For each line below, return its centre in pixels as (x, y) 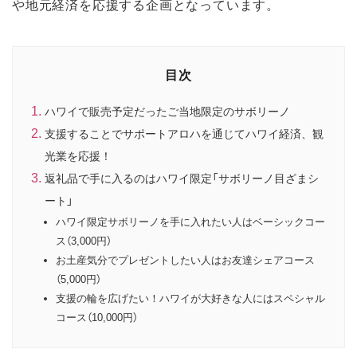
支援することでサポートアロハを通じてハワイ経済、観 (184, 133)
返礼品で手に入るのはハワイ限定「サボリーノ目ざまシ (182, 178)
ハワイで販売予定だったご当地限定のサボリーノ (167, 111)
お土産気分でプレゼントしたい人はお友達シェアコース (185, 260)
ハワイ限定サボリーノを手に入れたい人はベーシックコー (190, 222)
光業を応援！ (78, 156)
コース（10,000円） (97, 317)
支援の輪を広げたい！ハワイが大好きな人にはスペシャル (190, 298)
